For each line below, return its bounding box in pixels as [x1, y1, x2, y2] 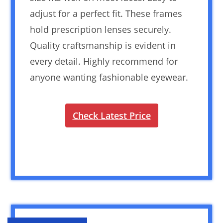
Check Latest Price [72, 110, 151, 122]
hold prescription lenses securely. [30, 23, 172, 36]
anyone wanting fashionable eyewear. [30, 71, 189, 84]
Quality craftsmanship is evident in [30, 39, 176, 52]
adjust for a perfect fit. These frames [30, 7, 183, 20]
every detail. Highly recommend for [30, 55, 178, 68]
